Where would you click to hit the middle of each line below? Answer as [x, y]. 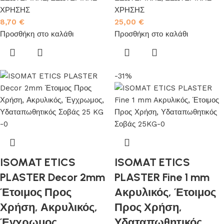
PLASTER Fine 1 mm [162, 177]
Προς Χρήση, [148, 207]
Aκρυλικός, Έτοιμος [165, 192]
